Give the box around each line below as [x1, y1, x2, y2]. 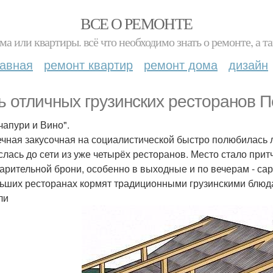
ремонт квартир [44, 55, 133, 73]
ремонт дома [144, 55, 218, 73]
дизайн [229, 55, 268, 73]
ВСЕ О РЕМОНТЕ [80, 13, 193, 34]
